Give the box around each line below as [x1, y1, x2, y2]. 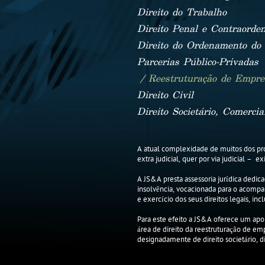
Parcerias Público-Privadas [137, 58, 258, 67]
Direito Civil [137, 91, 193, 100]
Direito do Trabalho [137, 8, 227, 17]
